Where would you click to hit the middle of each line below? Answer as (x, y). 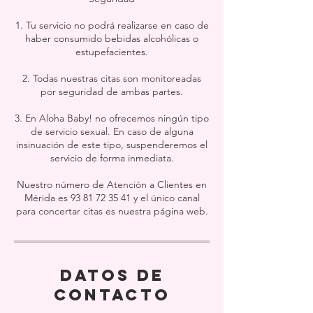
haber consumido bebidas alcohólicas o (112, 38)
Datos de (112, 275)
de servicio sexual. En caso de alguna (112, 131)
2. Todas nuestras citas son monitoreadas (112, 78)
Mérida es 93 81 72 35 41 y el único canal (112, 198)
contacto (112, 295)
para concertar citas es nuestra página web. (112, 211)
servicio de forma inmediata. (112, 158)
